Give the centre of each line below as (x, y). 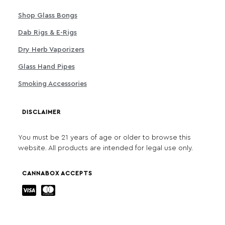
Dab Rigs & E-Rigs (47, 33)
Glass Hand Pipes (46, 67)
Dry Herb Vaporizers (51, 50)
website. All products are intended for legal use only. (105, 148)
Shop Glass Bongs (47, 16)
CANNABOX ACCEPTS (57, 174)
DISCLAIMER (41, 112)
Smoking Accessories (52, 84)
